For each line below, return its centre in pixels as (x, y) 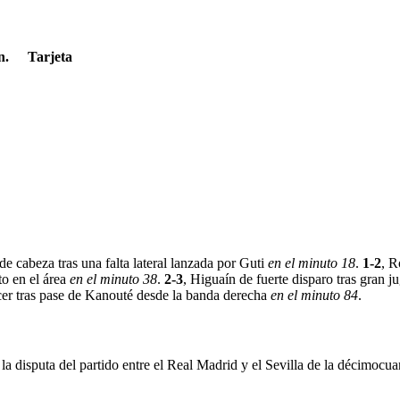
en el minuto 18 (312, 263)
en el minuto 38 (113, 279)
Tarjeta (50, 57)
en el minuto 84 (314, 296)
